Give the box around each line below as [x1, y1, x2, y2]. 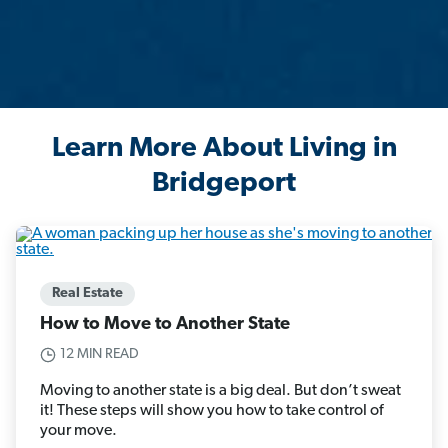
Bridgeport [152, 170, 296, 199]
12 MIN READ [60, 347, 139, 363]
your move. [40, 423, 117, 440]
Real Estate [52, 286, 123, 302]
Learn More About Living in [51, 135, 397, 164]
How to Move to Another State [40, 315, 290, 335]
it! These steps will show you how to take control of [40, 403, 383, 420]
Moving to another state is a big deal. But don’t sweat [40, 383, 401, 400]
